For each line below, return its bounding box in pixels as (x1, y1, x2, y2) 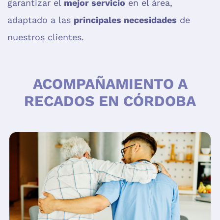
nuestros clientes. (7, 32, 84, 43)
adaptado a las (7, 15, 74, 26)
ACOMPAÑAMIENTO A (32, 75, 188, 93)
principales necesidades (74, 15, 177, 26)
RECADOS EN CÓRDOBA (24, 92, 196, 110)
